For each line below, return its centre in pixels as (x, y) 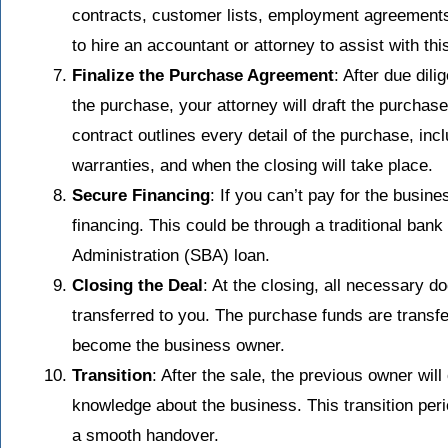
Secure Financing (141, 196)
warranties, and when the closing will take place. (252, 166)
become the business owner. (178, 346)
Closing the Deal (137, 286)
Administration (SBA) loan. (171, 256)
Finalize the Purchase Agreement (203, 76)
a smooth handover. (145, 436)
